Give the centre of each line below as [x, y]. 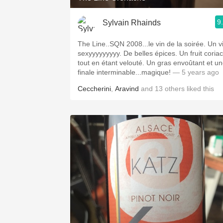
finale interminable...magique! [124, 72]
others [175, 89]
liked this [199, 89]
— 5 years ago [195, 72]
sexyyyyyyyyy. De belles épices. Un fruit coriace [128, 53]
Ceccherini [94, 89]
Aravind [127, 89]
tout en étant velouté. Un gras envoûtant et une [112, 63]
